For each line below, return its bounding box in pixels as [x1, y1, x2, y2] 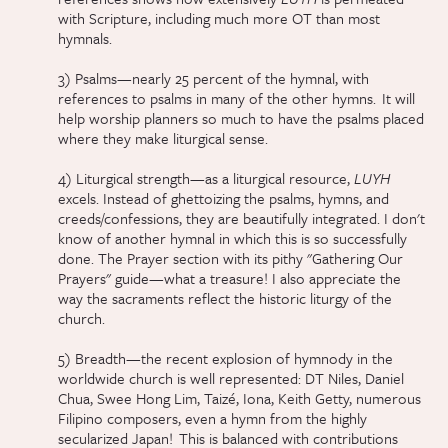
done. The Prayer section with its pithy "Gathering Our [58, 247, 404, 270]
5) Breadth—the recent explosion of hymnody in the [58, 347, 394, 370]
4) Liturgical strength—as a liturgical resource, [58, 167, 355, 190]
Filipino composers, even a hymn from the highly [58, 407, 368, 430]
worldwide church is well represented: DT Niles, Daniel [58, 367, 405, 390]
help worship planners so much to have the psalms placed [58, 107, 425, 130]
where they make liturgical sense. [58, 127, 269, 150]
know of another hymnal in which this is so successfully [58, 227, 408, 250]
